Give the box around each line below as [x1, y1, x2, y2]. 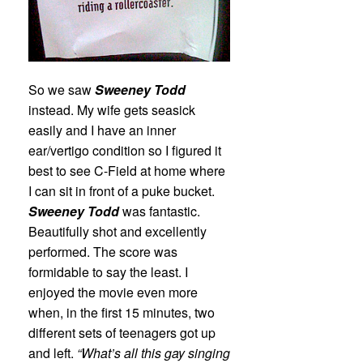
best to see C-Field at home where [28, 161, 225, 181]
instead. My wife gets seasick [28, 100, 195, 120]
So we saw [28, 80, 95, 100]
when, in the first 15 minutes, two [28, 303, 215, 322]
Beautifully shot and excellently [28, 222, 207, 241]
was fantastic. [119, 202, 200, 221]
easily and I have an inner [28, 121, 176, 140]
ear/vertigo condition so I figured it [28, 141, 221, 160]
